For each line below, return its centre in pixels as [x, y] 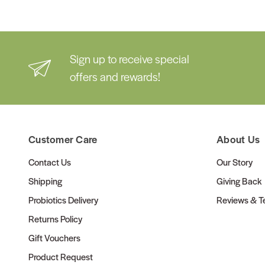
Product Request [61, 257]
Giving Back [239, 181]
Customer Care [63, 139]
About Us [238, 139]
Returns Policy [55, 219]
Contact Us [50, 162]
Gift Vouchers [54, 238]
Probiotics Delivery [63, 200]
